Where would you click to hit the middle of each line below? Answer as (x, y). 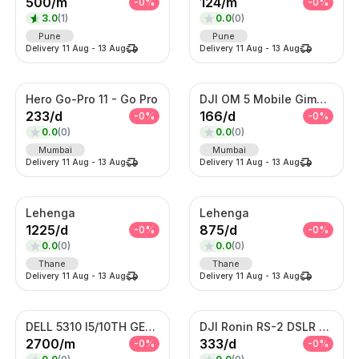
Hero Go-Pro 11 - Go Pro (91, 99)
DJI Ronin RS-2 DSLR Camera (324, 326)
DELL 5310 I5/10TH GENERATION (150, 326)
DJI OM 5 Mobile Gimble (321, 99)
